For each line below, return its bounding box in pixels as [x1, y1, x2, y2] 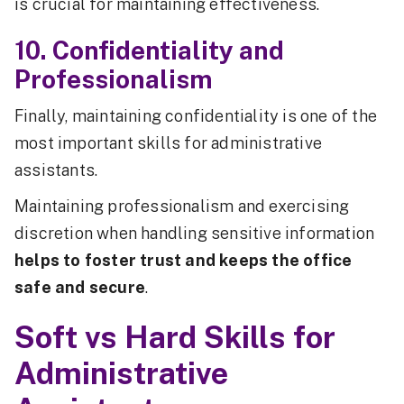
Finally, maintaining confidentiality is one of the [14, 106, 378, 126]
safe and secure [14, 278, 145, 298]
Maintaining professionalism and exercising [14, 197, 350, 216]
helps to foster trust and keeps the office [14, 251, 353, 271]
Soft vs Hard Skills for [14, 319, 335, 356]
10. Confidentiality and [14, 35, 284, 66]
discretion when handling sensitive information [14, 224, 375, 243]
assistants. [14, 161, 102, 180]
